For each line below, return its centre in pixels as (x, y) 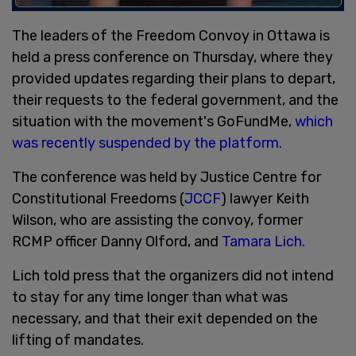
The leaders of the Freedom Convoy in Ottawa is (171, 35)
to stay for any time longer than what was (150, 297)
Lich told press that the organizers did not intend (173, 275)
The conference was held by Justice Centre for (166, 177)
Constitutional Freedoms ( (98, 198)
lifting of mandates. (78, 340)
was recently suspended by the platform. (147, 143)
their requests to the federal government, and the (175, 100)
